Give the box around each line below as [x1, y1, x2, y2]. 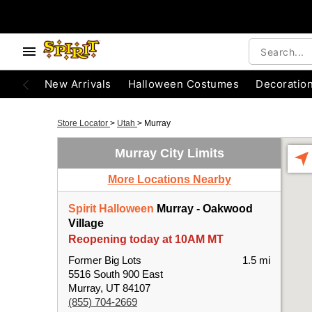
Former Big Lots [68, 254, 141, 266]
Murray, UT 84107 [68, 282, 150, 294]
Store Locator [57, 118, 110, 128]
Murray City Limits [114, 146, 224, 160]
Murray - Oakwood [154, 203, 253, 214]
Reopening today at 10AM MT [68, 233, 224, 245]
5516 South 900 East [68, 268, 163, 280]
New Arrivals [45, 77, 111, 91]
